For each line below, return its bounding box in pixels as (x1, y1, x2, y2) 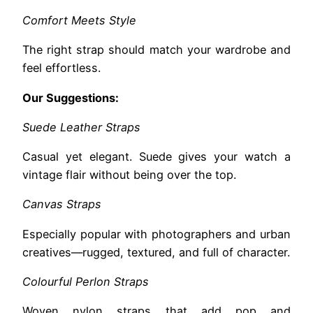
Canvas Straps (22, 197, 101, 212)
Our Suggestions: (22, 90, 119, 105)
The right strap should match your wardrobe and (22, 43, 291, 57)
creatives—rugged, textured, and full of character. (22, 245, 290, 259)
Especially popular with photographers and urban (22, 226, 291, 241)
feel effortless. (22, 61, 101, 75)
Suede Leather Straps (22, 119, 140, 134)
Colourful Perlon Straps (22, 274, 149, 289)
